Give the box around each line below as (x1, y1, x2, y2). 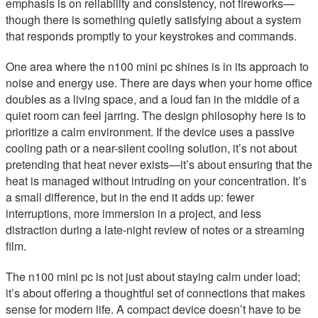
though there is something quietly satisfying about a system (6, 11, 301, 28)
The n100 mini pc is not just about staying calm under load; (6, 268, 300, 285)
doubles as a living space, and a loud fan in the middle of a (6, 91, 300, 108)
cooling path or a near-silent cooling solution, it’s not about (6, 140, 297, 157)
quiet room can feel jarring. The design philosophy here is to (6, 107, 306, 124)
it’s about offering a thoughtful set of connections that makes (6, 285, 305, 302)
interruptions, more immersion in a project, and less (6, 205, 261, 222)
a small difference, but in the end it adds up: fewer (6, 189, 254, 206)
